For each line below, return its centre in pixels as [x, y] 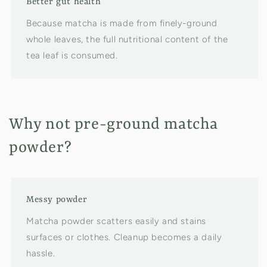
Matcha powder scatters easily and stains [117, 221]
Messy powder [57, 200]
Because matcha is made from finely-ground [122, 24]
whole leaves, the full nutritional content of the [127, 40]
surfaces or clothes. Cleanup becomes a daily [124, 237]
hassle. [41, 254]
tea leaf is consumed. [72, 56]
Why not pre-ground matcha [114, 125]
